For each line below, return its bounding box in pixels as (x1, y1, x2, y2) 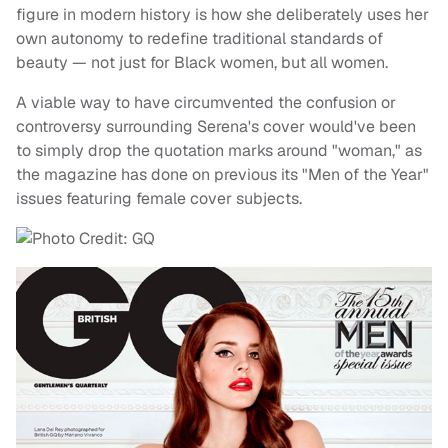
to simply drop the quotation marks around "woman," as (16, 140, 422, 162)
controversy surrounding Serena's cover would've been (16, 116, 416, 138)
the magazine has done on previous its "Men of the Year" (16, 164, 429, 186)
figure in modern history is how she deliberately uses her (16, 4, 429, 26)
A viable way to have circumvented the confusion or (16, 92, 396, 114)
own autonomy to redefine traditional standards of (16, 28, 383, 50)
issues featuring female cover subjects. (16, 188, 302, 210)
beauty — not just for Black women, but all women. (16, 52, 388, 74)
